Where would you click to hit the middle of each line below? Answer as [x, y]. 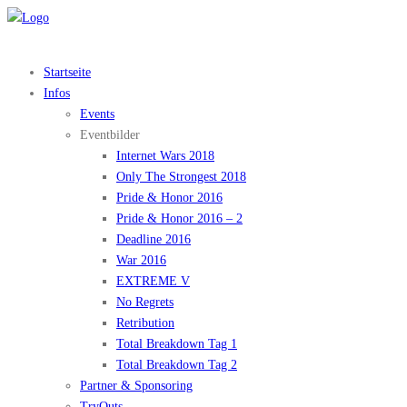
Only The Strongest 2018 [181, 177]
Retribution [145, 323]
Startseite [67, 72]
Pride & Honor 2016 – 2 [179, 218]
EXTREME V [153, 281]
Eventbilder [110, 135]
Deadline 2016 [154, 239]
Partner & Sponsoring [136, 386]
